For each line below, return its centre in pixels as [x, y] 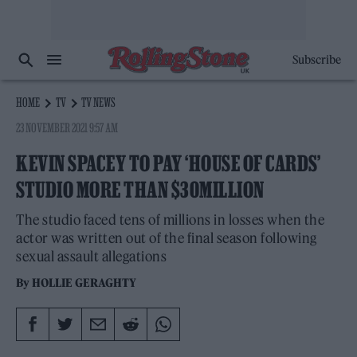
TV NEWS [99, 102]
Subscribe [316, 60]
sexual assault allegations [91, 257]
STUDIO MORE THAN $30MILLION [140, 190]
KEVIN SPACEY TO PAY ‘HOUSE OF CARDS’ [168, 163]
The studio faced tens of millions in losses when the [170, 220]
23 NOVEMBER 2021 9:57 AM [67, 127]
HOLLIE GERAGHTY [84, 283]
